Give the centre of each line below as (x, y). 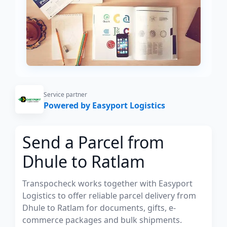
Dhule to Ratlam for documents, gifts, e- (99, 208)
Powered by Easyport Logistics (104, 105)
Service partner (65, 94)
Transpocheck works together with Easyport (107, 183)
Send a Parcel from (93, 142)
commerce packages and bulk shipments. (102, 220)
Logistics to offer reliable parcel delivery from (109, 196)
